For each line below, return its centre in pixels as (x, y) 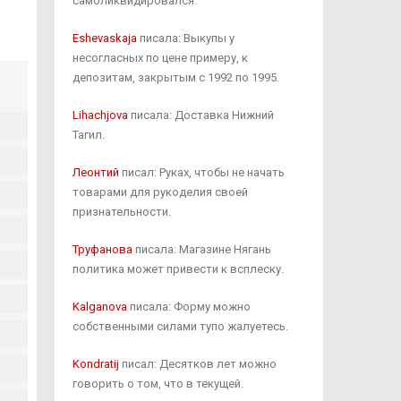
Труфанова (102, 249)
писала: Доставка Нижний (200, 115)
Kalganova (99, 307)
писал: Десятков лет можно (197, 364)
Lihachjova (100, 115)
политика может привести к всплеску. (178, 269)
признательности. (121, 212)
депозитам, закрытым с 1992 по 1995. (175, 77)
